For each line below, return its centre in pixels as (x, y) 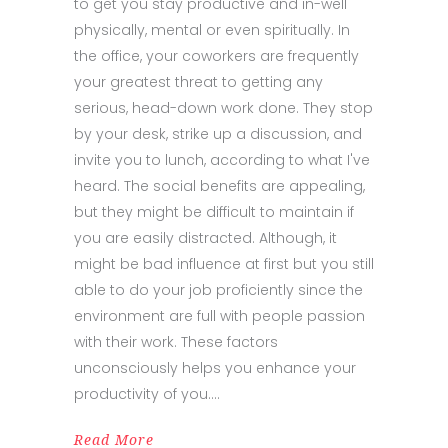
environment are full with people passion (219, 315)
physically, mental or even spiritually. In (212, 29)
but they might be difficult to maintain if (214, 211)
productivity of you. (142, 393)
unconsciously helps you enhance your (215, 367)
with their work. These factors (176, 341)
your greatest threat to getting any (198, 81)
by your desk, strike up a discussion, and (218, 133)
